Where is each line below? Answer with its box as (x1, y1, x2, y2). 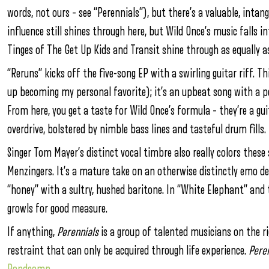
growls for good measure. (7, 202, 107, 215)
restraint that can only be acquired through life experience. (7, 244, 246, 257)
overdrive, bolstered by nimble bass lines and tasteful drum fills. (7, 123, 266, 136)
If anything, (7, 226, 57, 238)
